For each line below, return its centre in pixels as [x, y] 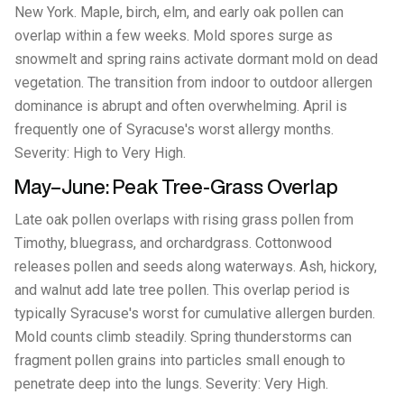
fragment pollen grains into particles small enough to [180, 360]
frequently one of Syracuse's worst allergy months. [174, 129]
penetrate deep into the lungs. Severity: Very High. [171, 384]
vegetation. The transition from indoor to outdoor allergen [193, 83]
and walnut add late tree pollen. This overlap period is [182, 290]
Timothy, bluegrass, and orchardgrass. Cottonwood [173, 243]
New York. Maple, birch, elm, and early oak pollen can [179, 12]
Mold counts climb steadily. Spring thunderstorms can [183, 337]
